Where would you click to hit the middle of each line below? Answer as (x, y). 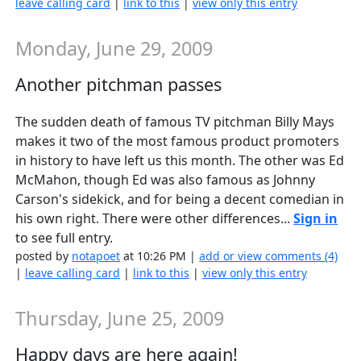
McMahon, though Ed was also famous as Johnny (166, 180)
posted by (44, 256)
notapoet (96, 256)
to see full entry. (64, 238)
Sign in (316, 219)
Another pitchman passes (119, 84)
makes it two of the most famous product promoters (178, 141)
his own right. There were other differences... (155, 219)
